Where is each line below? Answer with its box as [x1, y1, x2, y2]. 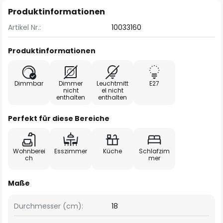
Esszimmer [54, 147, 87, 155]
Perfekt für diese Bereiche [8, 113, 110, 123]
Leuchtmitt [97, 79, 128, 88]
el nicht [102, 86, 123, 95]
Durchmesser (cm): [14, 201, 83, 211]
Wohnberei [12, 147, 45, 155]
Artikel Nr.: [8, 22, 41, 32]
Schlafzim [139, 147, 170, 155]
